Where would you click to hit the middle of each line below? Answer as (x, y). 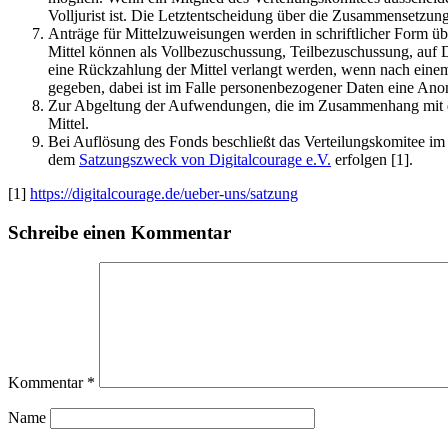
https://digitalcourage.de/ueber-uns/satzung (164, 193)
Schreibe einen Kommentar (119, 232)
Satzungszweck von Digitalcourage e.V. (205, 159)
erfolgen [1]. (372, 159)
